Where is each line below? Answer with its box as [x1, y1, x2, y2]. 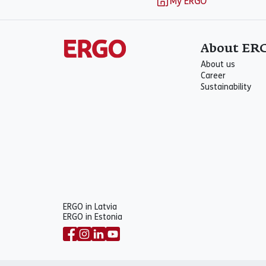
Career [201, 71, 226, 81]
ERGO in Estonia [63, 212, 122, 222]
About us [201, 59, 235, 69]
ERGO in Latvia [63, 202, 117, 212]
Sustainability [201, 82, 251, 92]
